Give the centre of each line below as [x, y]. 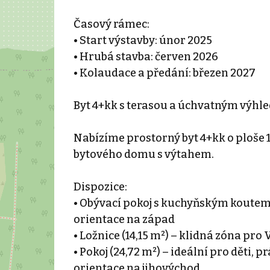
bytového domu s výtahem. [143, 154]
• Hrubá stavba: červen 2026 [146, 56]
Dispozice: [100, 187]
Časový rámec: [111, 24]
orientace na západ [124, 219]
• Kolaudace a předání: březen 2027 [164, 73]
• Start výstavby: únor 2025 [143, 40]
